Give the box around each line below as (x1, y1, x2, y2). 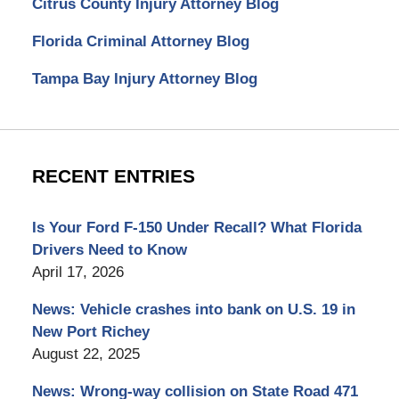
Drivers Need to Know (31, 240, 187, 258)
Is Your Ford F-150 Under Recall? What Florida (31, 218, 362, 236)
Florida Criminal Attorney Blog (31, 33, 249, 51)
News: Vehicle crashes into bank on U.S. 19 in (31, 300, 355, 318)
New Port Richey (31, 322, 150, 340)
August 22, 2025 (31, 345, 140, 362)
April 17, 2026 (31, 263, 124, 281)
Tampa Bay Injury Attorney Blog (31, 70, 257, 88)
